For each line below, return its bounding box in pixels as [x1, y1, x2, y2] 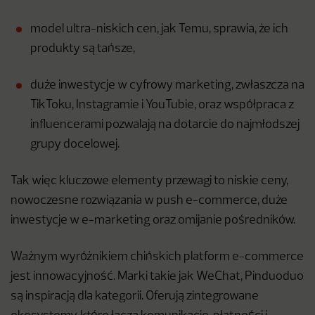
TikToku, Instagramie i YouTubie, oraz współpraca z [30, 99, 294, 112]
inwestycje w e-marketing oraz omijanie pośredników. [11, 214, 295, 227]
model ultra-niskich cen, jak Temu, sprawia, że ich [30, 23, 288, 36]
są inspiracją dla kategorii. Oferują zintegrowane [11, 290, 259, 303]
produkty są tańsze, [30, 43, 135, 56]
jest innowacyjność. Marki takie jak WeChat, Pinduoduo [11, 271, 304, 283]
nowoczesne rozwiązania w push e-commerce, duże [11, 195, 288, 207]
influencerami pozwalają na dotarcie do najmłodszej [30, 119, 300, 131]
